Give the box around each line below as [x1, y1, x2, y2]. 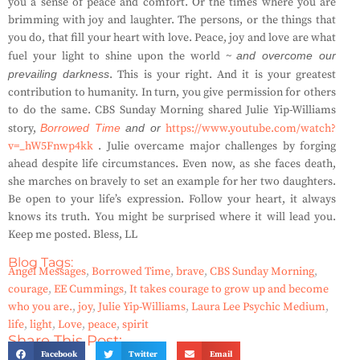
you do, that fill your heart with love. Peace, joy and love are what [8, 31, 336, 45]
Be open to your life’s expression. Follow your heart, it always [8, 192, 336, 207]
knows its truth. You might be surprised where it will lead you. [8, 210, 336, 224]
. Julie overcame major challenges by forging [93, 139, 336, 153]
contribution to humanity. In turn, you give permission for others [8, 85, 336, 100]
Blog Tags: [8, 255, 73, 270]
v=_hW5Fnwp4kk [8, 139, 93, 153]
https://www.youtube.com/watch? [166, 121, 337, 136]
